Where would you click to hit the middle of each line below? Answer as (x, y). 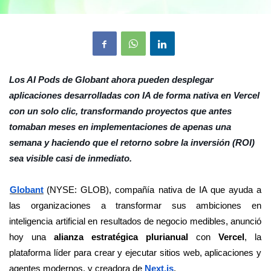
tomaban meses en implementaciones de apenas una (120, 127)
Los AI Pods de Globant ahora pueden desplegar (111, 80)
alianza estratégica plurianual (125, 237)
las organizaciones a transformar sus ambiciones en (135, 206)
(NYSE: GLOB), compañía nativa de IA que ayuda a (154, 190)
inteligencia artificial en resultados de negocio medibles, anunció (135, 221)
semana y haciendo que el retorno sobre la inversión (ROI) (132, 143)
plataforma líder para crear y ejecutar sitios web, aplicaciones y (135, 253)
